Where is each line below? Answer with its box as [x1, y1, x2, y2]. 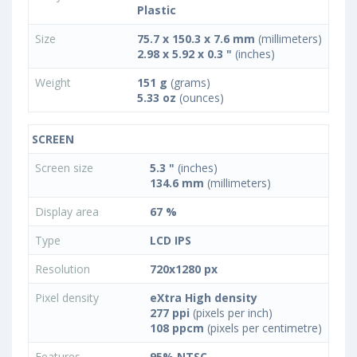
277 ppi [150, 305, 190, 321]
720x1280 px [150, 261, 218, 277]
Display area [35, 204, 102, 220]
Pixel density [35, 290, 102, 306]
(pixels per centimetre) [204, 320, 322, 336]
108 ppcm [150, 320, 204, 336]
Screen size [35, 160, 96, 176]
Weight [35, 75, 74, 91]
